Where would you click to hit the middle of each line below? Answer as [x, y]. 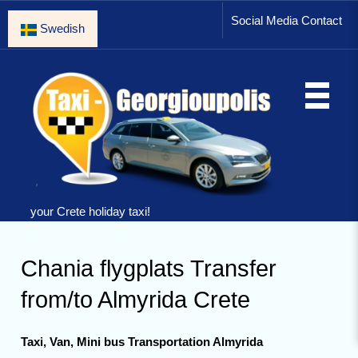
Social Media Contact [286, 20]
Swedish [61, 28]
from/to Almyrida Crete [136, 299]
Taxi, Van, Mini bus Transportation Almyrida [142, 341]
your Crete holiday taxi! [90, 211]
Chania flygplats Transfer [149, 268]
